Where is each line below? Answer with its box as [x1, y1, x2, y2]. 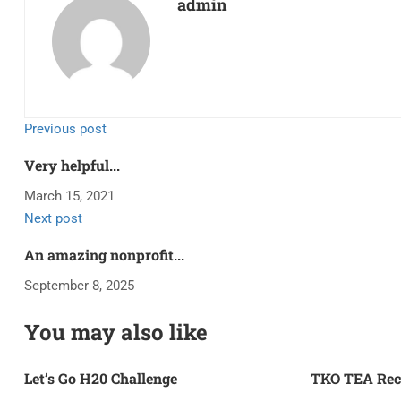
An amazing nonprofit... [24, 245, 184, 264]
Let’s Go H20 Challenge [24, 369, 177, 388]
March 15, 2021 [24, 188, 115, 204]
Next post [24, 210, 82, 226]
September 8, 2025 [24, 277, 134, 294]
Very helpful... [24, 156, 120, 175]
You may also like [24, 318, 208, 346]
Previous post [24, 121, 107, 137]
